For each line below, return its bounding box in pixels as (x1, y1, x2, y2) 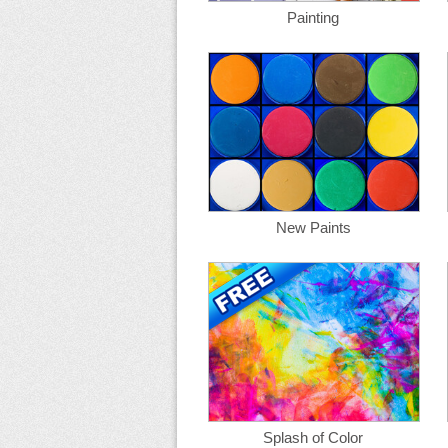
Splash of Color (263, 429, 363, 446)
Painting (287, 9, 339, 26)
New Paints (275, 219, 351, 236)
